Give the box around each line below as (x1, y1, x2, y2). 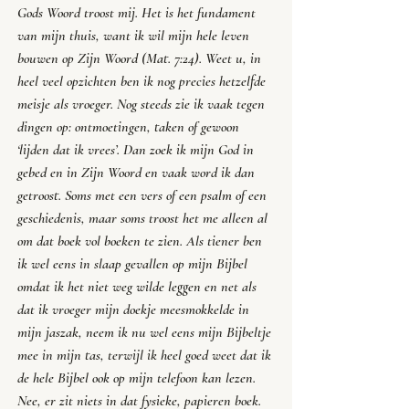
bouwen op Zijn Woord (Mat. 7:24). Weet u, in (17, 49, 265, 68)
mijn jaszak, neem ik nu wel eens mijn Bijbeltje (17, 323, 275, 342)
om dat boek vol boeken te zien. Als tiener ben (17, 232, 266, 251)
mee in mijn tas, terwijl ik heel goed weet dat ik (17, 346, 275, 365)
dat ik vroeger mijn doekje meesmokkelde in (17, 300, 253, 320)
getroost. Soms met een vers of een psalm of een (17, 186, 270, 205)
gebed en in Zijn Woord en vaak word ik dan (17, 163, 258, 183)
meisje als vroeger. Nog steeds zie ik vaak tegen (17, 95, 268, 114)
